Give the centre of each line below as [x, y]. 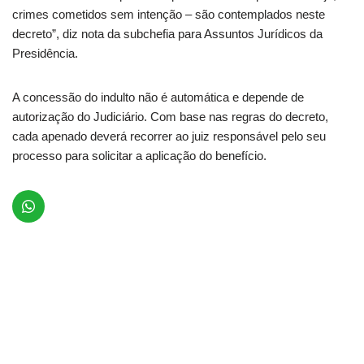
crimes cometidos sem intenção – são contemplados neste [169, 15]
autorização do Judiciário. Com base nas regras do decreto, [170, 117]
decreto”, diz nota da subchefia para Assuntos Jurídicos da [167, 34]
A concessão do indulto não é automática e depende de [158, 97]
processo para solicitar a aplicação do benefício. [139, 156]
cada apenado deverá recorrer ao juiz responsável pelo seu [169, 136]
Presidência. [45, 54]
